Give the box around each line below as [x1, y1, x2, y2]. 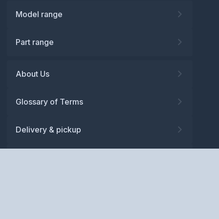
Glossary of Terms [16, 96, 83, 107]
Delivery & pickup [16, 124, 81, 134]
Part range [16, 37, 54, 47]
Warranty [16, 152, 49, 162]
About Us [16, 68, 49, 79]
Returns [16, 180, 44, 190]
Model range [16, 9, 63, 19]
